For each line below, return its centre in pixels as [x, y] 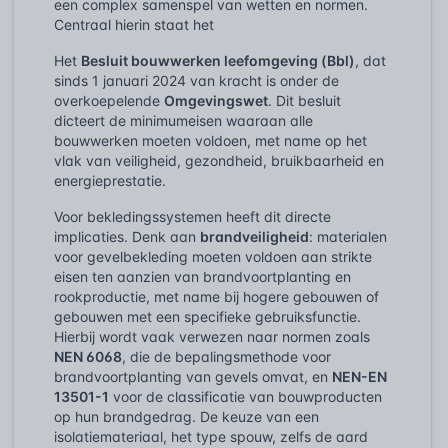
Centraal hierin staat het [134, 24]
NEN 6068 [88, 356]
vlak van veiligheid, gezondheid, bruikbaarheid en [219, 160]
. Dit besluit [304, 100]
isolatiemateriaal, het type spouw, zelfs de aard [211, 436]
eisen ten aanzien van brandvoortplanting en [202, 276]
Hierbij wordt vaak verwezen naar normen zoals [212, 336]
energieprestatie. [110, 180]
